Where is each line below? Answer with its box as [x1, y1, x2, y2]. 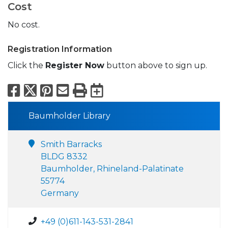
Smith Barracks [41, 139, 102, 150]
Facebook [23, 81, 92, 99]
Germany [41, 188, 79, 198]
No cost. [8, 20, 42, 30]
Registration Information [8, 44, 112, 54]
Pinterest [56, 81, 120, 99]
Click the [8, 61, 45, 71]
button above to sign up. [104, 61, 209, 71]
